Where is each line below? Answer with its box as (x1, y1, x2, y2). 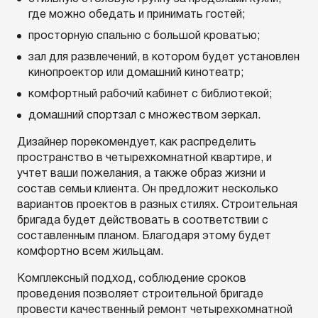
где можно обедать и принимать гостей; (28, 10, 245, 20)
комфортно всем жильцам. (17, 247, 163, 257)
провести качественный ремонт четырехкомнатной (17, 305, 292, 315)
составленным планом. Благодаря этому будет (17, 231, 271, 241)
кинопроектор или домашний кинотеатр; (28, 68, 243, 78)
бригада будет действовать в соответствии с (17, 216, 268, 226)
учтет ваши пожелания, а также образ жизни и (17, 169, 265, 179)
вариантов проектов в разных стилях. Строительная (17, 200, 297, 210)
